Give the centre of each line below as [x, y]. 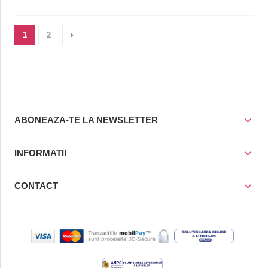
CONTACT [36, 185]
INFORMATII [40, 153]
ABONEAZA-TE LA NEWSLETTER [86, 120]
